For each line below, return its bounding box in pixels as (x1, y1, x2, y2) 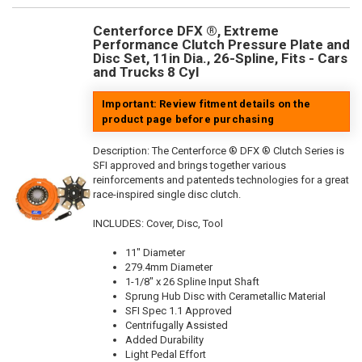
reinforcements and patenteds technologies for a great (93, 173, 349, 186)
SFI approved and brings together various (93, 158, 286, 171)
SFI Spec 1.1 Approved (125, 304, 232, 317)
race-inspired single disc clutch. (93, 187, 241, 200)
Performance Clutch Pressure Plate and (93, 36, 350, 53)
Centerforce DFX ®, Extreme (93, 22, 279, 39)
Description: (93, 144, 152, 157)
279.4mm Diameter (125, 260, 213, 273)
